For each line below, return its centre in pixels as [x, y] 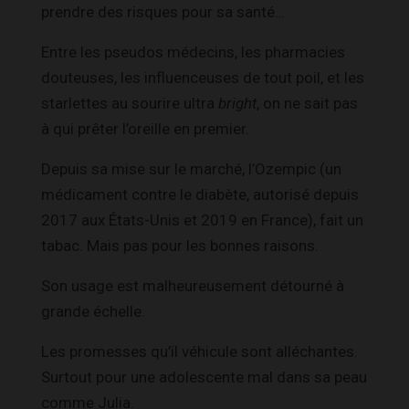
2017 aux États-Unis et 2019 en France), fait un [202, 220]
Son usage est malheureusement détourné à [193, 285]
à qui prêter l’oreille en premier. [145, 128]
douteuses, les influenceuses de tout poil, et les [203, 77]
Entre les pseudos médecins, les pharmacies [193, 52]
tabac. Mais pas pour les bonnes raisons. [180, 245]
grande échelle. [93, 311]
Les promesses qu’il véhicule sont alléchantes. [199, 351]
